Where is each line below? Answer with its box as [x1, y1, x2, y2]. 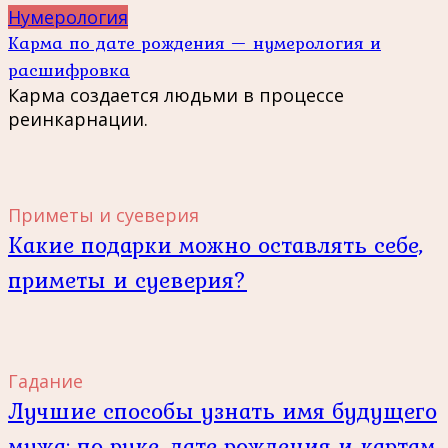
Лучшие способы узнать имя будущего [8, 393, 437, 429]
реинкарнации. [8, 107, 148, 132]
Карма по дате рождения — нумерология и [8, 29, 381, 57]
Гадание [8, 369, 83, 394]
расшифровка [8, 56, 130, 84]
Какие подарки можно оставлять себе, [8, 227, 423, 263]
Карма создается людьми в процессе [8, 83, 344, 108]
